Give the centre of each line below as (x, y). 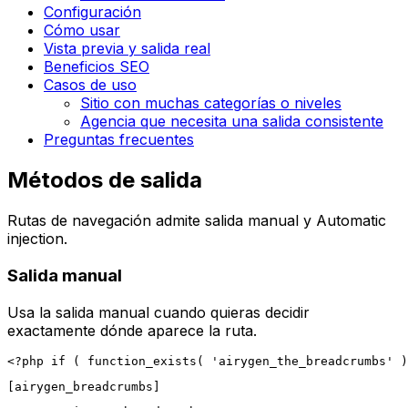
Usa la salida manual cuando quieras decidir (158, 312)
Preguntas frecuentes (119, 140)
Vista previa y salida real (127, 49)
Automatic (351, 221)
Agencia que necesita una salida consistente (232, 122)
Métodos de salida (105, 180)
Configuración (92, 12)
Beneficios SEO (97, 67)
